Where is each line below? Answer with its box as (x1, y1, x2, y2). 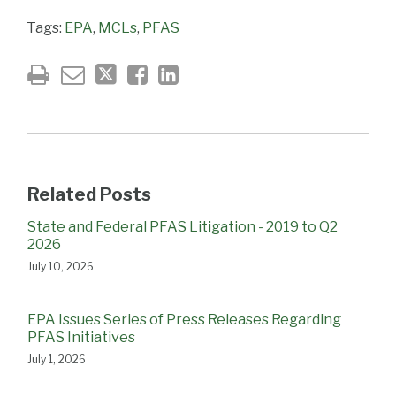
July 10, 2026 (27, 259, 94, 273)
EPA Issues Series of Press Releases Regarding (27, 310, 341, 328)
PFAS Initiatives (27, 328, 135, 346)
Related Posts (27, 183, 151, 205)
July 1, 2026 (27, 352, 86, 366)
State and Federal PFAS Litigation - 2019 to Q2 (27, 217, 338, 235)
